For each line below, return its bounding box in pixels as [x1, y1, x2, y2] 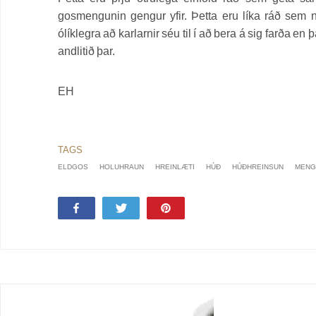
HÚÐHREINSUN [231, 162, 284, 171]
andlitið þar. [57, 44, 115, 57]
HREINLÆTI [154, 162, 195, 171]
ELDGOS [57, 162, 88, 171]
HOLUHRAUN [99, 162, 144, 171]
